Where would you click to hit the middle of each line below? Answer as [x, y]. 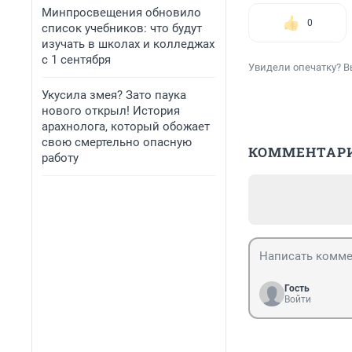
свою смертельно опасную [117, 142]
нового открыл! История [111, 111]
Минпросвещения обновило [121, 13]
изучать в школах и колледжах [128, 44]
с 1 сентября [76, 60]
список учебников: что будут [122, 28]
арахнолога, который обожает [126, 126]
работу [60, 158]
